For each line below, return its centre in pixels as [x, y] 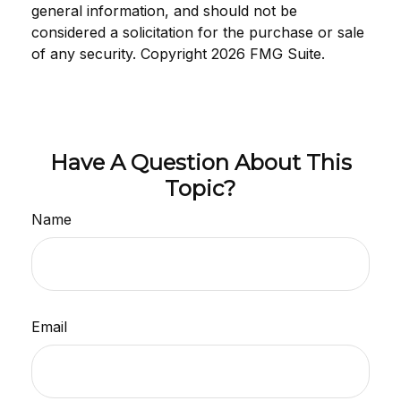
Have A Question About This [200, 162]
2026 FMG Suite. [268, 54]
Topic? [200, 188]
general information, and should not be [164, 11]
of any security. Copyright [121, 54]
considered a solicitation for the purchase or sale [198, 32]
